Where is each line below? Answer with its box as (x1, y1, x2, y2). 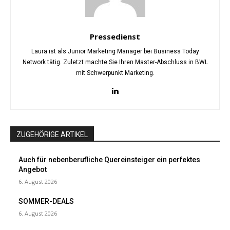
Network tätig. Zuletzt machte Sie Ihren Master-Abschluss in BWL (22, 59, 208, 66)
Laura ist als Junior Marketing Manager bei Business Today (31, 48, 199, 55)
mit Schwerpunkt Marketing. (75, 69, 155, 77)
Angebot (18, 165, 47, 174)
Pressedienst (90, 31, 140, 42)
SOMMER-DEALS (18, 197, 74, 206)
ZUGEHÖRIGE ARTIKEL (16, 130, 88, 139)
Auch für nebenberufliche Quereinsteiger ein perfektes (18, 156, 200, 164)
